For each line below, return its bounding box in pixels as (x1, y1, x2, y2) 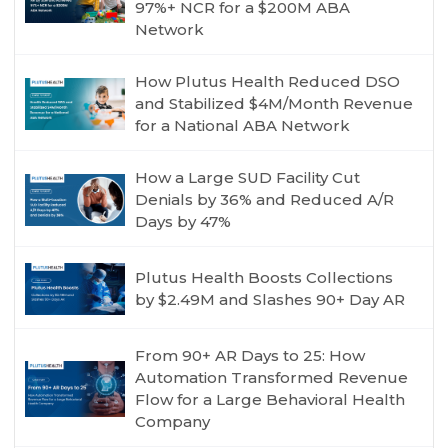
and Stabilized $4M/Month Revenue (135, 94, 414, 113)
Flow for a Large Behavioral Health (135, 390, 406, 410)
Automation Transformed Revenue (135, 368, 409, 388)
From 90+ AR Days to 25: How (135, 346, 366, 366)
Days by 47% (135, 212, 232, 231)
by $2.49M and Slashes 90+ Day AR (135, 290, 406, 310)
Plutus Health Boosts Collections (135, 268, 394, 288)
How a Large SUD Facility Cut (135, 168, 361, 187)
